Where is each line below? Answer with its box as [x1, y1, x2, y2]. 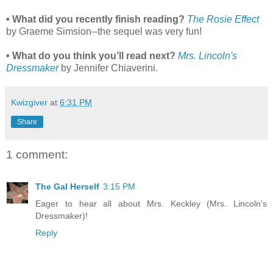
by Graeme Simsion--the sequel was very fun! [6, 26, 202, 37]
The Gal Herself [35, 181, 99, 191]
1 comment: [6, 148, 68, 161]
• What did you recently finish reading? [6, 14, 185, 25]
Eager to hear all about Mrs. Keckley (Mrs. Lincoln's [35, 198, 267, 208]
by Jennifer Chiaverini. [58, 63, 158, 74]
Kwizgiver [11, 97, 48, 108]
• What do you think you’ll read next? [6, 51, 175, 62]
